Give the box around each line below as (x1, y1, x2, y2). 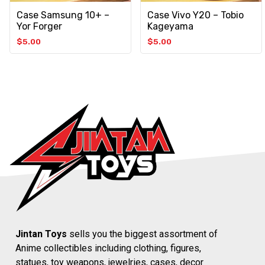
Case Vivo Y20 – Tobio (147, 9, 244, 21)
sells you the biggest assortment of (67, 228, 218, 240)
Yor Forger (17, 20, 62, 32)
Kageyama (147, 20, 194, 32)
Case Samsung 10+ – (17, 9, 109, 21)
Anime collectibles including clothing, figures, (15, 242, 201, 254)
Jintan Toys (15, 228, 67, 240)
